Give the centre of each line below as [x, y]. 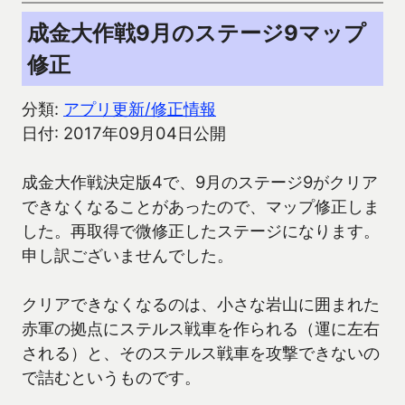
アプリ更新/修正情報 [140, 109]
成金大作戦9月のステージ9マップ [197, 33]
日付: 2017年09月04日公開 [124, 133]
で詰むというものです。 [111, 377]
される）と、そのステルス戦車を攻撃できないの [201, 353]
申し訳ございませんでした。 [127, 255]
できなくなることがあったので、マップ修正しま [201, 207]
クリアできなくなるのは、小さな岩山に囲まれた [201, 304]
